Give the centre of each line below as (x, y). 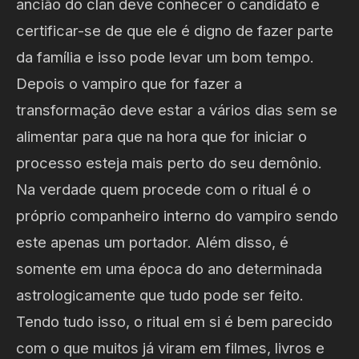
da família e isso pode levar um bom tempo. (165, 56)
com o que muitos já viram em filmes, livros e (170, 347)
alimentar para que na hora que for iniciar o (161, 136)
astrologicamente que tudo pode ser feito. (160, 294)
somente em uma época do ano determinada (169, 268)
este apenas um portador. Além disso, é (152, 242)
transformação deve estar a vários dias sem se (177, 109)
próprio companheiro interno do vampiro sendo (177, 215)
